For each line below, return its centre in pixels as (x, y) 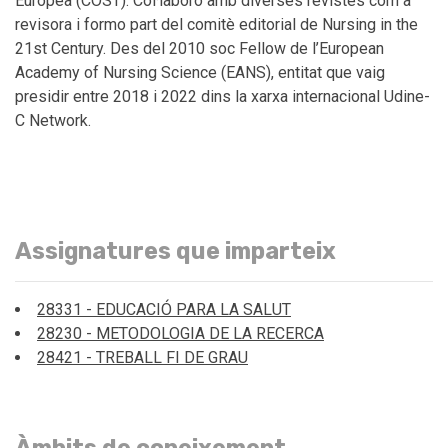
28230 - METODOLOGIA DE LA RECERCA (180, 333)
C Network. (53, 120)
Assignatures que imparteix (175, 250)
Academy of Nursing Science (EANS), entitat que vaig (200, 72)
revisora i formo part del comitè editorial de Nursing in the (216, 24)
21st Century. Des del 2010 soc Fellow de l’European (199, 48)
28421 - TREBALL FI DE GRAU (142, 357)
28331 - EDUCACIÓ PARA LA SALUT (164, 309)
